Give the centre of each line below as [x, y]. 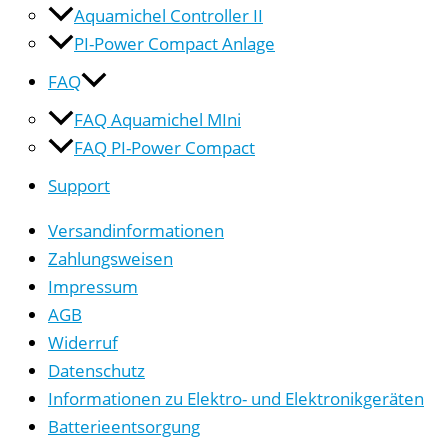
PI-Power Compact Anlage [174, 42]
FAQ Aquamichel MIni [157, 118]
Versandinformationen [136, 230]
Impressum [93, 286]
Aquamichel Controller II [168, 14]
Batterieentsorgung [124, 426]
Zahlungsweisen [110, 258]
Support [79, 184]
